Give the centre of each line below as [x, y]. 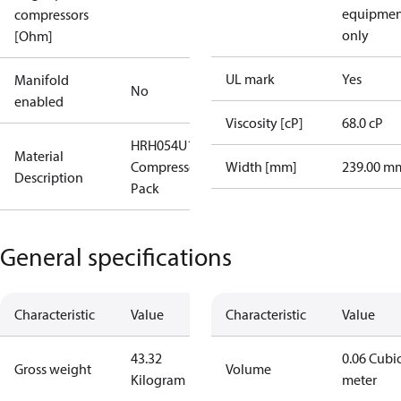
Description [49, 177]
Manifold [42, 80]
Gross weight [53, 369]
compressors [51, 14]
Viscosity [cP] [264, 123]
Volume [248, 369]
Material [39, 156]
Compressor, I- [172, 166]
